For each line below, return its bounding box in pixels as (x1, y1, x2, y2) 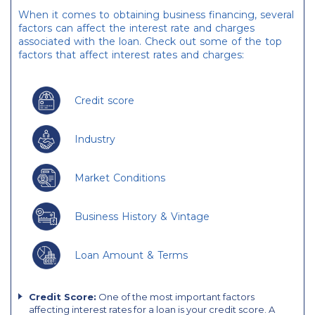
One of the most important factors (96, 291, 255, 303)
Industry (75, 132, 115, 146)
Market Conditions (75, 171, 165, 184)
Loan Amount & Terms (75, 248, 188, 262)
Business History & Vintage (75, 210, 210, 223)
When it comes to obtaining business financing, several (18, 8, 294, 22)
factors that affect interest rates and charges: (18, 49, 244, 62)
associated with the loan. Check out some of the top (18, 35, 282, 49)
